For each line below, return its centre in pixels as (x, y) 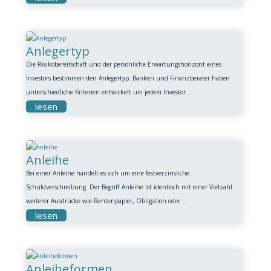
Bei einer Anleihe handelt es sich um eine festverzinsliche (107, 173)
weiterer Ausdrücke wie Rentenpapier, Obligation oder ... (106, 201)
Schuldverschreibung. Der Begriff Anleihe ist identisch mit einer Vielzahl (129, 187)
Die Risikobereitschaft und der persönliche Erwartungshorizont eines (123, 64)
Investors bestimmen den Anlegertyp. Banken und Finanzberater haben (128, 78)
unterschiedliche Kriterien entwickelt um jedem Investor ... (109, 92)
